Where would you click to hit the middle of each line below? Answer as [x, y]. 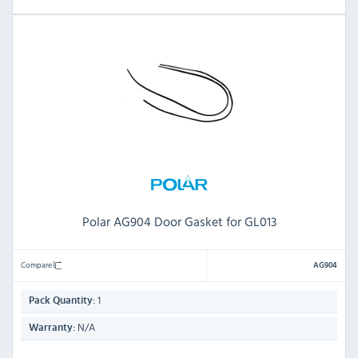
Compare [37, 264]
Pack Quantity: [62, 300]
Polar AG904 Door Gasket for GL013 [179, 221]
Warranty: [52, 328]
